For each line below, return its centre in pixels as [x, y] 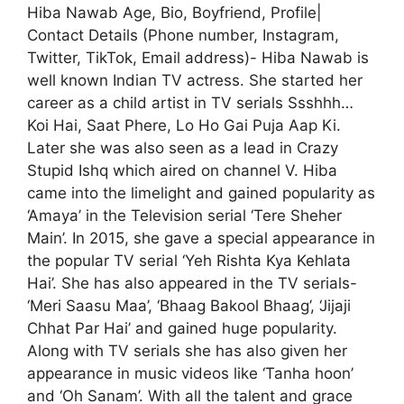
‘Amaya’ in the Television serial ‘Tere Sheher [184, 216]
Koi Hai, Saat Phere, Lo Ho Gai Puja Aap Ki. [184, 125]
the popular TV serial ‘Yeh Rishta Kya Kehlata [189, 261]
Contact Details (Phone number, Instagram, [183, 35]
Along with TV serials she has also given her [187, 351]
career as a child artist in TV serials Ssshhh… [190, 103]
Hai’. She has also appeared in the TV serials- [192, 283]
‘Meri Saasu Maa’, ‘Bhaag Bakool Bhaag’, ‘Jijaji [189, 306]
